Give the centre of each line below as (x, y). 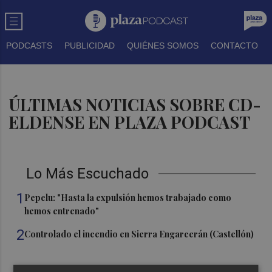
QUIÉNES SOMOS (163, 46)
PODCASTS (29, 46)
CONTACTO (234, 46)
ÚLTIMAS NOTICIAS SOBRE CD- (135, 104)
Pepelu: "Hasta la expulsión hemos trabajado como (128, 198)
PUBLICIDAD (90, 46)
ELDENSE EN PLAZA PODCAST (130, 122)
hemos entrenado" (62, 211)
